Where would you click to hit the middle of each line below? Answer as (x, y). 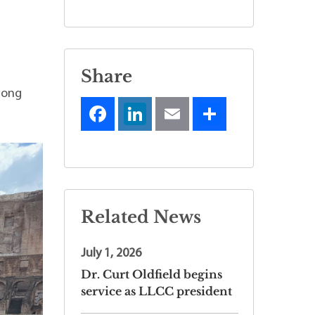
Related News (141, 217)
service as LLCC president (156, 291)
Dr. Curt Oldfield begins (152, 274)
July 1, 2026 (111, 253)
